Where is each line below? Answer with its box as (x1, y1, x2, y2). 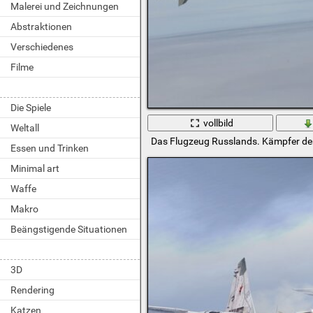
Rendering (10, 284, 54, 296)
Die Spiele (10, 102, 51, 113)
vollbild (203, 117, 234, 129)
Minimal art (10, 163, 59, 174)
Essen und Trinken (10, 143, 89, 154)
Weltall (10, 122, 39, 133)
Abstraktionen (10, 21, 72, 32)
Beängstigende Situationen (10, 224, 127, 235)
